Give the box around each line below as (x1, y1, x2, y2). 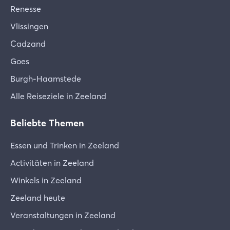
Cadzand (10, 39, 46, 49)
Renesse (10, 4, 41, 14)
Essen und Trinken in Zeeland (10, 140, 119, 150)
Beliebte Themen (10, 117, 84, 129)
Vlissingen (10, 21, 48, 31)
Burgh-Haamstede (10, 73, 81, 84)
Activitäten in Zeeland (10, 158, 94, 168)
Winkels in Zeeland (10, 175, 82, 185)
